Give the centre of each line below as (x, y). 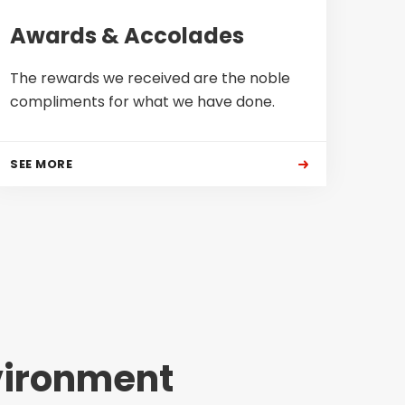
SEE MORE (41, 164)
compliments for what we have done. (142, 102)
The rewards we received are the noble (150, 78)
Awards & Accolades (127, 36)
